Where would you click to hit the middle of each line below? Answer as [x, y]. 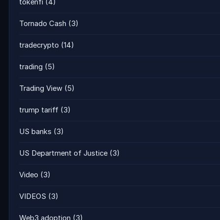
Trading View [41, 88]
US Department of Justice [63, 153]
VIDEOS [33, 196]
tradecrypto [39, 45]
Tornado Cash [43, 24]
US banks [35, 132]
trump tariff [39, 110]
